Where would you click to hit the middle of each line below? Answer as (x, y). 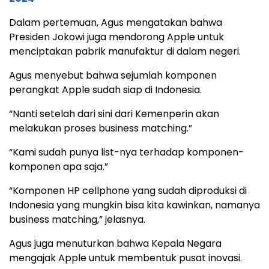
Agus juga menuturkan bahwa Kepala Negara (115, 243)
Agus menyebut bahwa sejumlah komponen (113, 75)
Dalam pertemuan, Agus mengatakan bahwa (116, 23)
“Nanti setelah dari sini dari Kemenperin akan (114, 114)
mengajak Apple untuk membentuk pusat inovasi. (125, 258)
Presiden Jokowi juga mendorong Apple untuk (116, 37)
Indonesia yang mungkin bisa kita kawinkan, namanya (134, 205)
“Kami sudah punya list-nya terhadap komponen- (126, 152)
